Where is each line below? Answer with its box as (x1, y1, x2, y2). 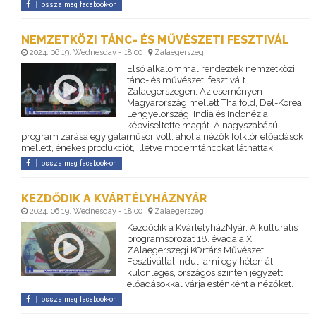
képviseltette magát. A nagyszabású (126, 120, 278, 131)
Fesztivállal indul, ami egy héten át (126, 256, 273, 267)
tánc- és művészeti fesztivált (126, 75, 245, 86)
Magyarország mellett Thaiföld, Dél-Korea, (126, 97, 304, 109)
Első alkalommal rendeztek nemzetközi (126, 63, 295, 75)
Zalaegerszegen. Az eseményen (126, 86, 262, 97)
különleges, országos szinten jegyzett (126, 267, 283, 279)
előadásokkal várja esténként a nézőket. (126, 279, 293, 290)
